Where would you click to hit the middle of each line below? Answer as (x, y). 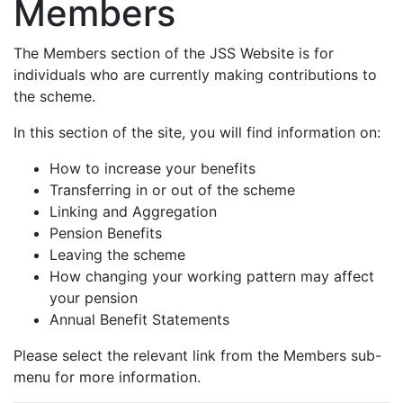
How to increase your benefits (152, 168)
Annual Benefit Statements (139, 319)
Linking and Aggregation (133, 211)
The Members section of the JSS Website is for (174, 53)
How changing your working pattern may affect (212, 276)
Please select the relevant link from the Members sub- (197, 355)
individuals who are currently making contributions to (195, 75)
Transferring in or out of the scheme (172, 190)
